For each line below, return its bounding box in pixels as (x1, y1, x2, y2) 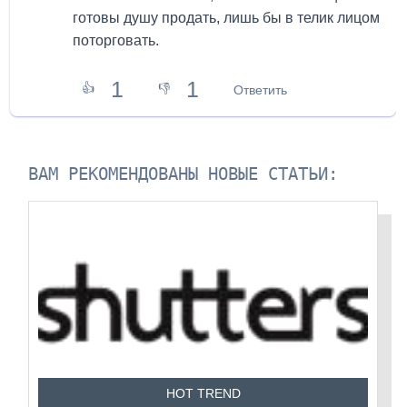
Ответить (233, 82, 288, 97)
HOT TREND (165, 387, 241, 402)
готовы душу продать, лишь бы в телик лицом (73, 10, 381, 26)
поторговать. (73, 33, 160, 49)
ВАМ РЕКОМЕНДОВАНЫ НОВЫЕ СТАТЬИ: (28, 164, 339, 185)
